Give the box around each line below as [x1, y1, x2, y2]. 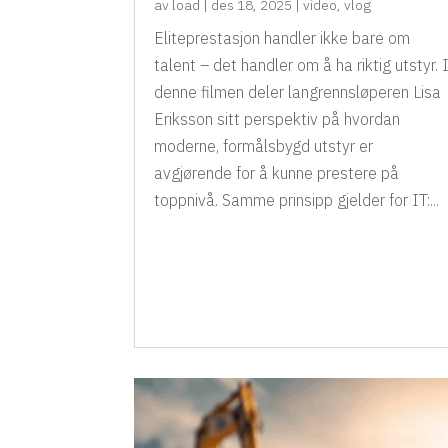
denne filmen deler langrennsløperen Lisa [154, 82, 442, 103]
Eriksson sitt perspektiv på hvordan [154, 109, 401, 130]
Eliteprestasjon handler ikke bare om [154, 28, 411, 49]
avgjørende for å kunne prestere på [154, 163, 400, 184]
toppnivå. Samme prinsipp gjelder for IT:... [154, 190, 440, 211]
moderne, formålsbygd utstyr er [154, 136, 374, 157]
